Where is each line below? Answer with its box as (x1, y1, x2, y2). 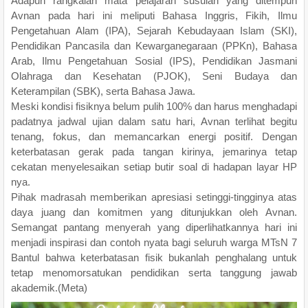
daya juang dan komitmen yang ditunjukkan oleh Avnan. (11, 206, 297, 218)
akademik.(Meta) (11, 281, 87, 294)
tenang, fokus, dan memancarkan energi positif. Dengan (11, 130, 297, 142)
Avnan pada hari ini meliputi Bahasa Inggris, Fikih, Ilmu (11, 9, 297, 21)
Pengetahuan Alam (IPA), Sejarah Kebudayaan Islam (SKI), (11, 24, 297, 36)
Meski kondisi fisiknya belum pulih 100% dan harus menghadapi (11, 100, 297, 112)
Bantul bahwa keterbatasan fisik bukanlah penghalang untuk (11, 251, 297, 263)
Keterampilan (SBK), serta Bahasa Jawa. (11, 85, 195, 97)
